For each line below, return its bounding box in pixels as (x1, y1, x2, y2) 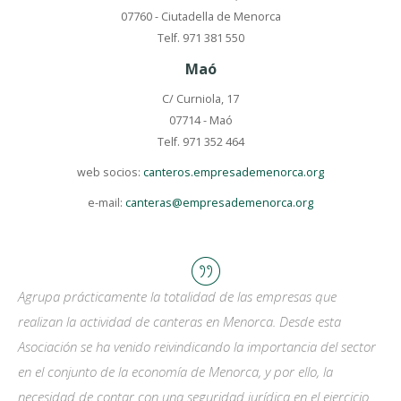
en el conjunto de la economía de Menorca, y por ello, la (18, 363, 333, 380)
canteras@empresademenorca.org (125, 195, 313, 210)
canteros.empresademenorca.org (143, 165, 324, 180)
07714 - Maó (168, 113, 233, 128)
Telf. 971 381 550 (157, 30, 244, 46)
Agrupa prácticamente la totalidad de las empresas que (18, 287, 337, 305)
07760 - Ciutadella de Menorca (120, 9, 281, 24)
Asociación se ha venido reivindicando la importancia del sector (18, 337, 376, 355)
